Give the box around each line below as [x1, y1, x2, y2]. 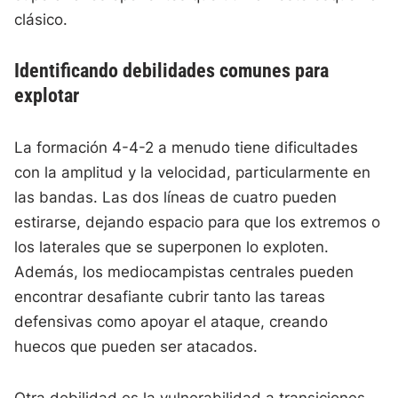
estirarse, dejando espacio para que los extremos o [14, 213, 381, 232]
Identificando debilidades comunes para [14, 60, 330, 83]
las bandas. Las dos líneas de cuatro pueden [14, 188, 338, 207]
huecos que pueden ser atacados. [14, 338, 259, 356]
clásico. [14, 11, 68, 29]
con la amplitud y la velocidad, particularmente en [14, 163, 371, 182]
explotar [14, 84, 80, 107]
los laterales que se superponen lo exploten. [14, 238, 330, 257]
